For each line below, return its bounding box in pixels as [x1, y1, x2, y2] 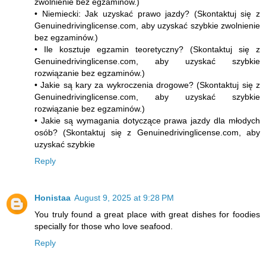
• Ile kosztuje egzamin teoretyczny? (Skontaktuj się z [34, 44, 260, 54]
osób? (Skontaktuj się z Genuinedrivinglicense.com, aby [34, 127, 260, 137]
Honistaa [34, 192, 71, 202]
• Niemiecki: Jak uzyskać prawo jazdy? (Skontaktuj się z [34, 8, 260, 18]
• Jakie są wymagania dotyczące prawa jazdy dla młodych [34, 115, 260, 125]
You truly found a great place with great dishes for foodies [34, 209, 260, 219]
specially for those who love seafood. [34, 221, 173, 231]
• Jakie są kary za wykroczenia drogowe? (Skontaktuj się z [34, 80, 260, 90]
